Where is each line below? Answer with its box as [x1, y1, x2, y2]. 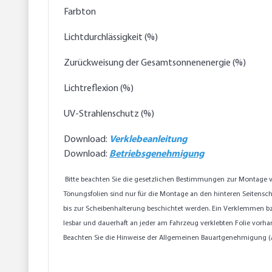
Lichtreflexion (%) [64, 84, 134, 94]
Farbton [64, 7, 96, 18]
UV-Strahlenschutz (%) [64, 109, 154, 120]
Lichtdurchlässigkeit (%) [64, 33, 158, 43]
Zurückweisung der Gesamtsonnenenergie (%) [64, 58, 246, 69]
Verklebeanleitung [109, 135, 187, 145]
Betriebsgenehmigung [109, 149, 204, 160]
